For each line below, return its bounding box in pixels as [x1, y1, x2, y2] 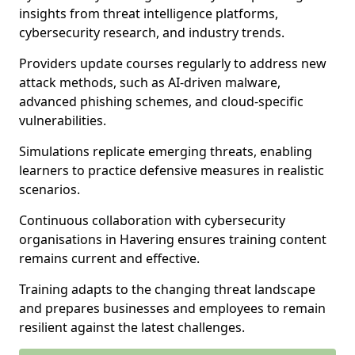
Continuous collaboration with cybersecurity [19, 212, 285, 229]
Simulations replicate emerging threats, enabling [19, 143, 312, 160]
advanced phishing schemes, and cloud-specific [19, 93, 303, 110]
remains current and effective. [19, 250, 203, 267]
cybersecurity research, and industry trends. [19, 24, 288, 41]
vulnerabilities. [19, 112, 109, 129]
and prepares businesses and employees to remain [19, 300, 326, 317]
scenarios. [19, 181, 83, 198]
